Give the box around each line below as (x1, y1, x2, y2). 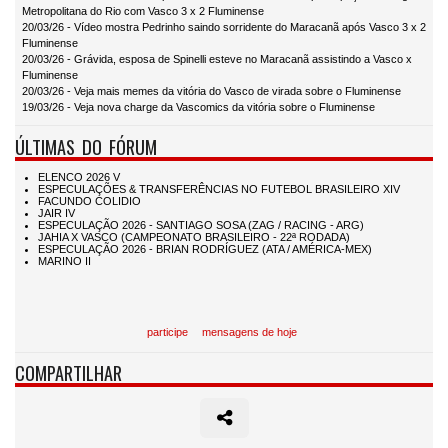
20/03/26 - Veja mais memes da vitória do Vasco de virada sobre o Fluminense (22, 84, 401, 97)
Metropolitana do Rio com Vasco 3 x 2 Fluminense (22, 4, 264, 17)
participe (146, 326, 188, 339)
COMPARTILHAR (15, 359, 122, 387)
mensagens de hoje (201, 326, 297, 339)
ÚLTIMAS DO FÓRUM (15, 132, 157, 160)
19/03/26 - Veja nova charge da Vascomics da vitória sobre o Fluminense (22, 100, 375, 113)
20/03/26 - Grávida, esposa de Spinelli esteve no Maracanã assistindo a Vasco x (22, 52, 412, 65)
